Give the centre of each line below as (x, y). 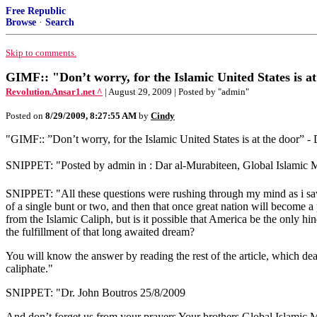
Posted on (25, 116)
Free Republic (36, 11)
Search (60, 22)
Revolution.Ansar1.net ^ (54, 92)
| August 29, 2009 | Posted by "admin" (177, 92)
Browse (21, 22)
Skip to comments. (41, 53)
